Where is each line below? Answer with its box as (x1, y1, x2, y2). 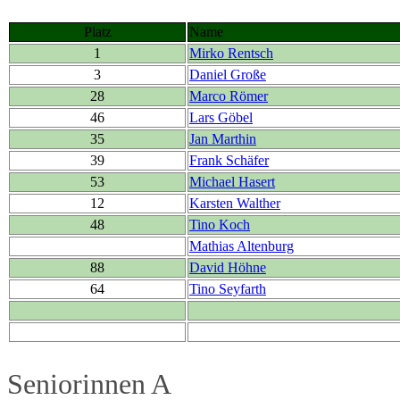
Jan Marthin (189, 130, 256, 146)
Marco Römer (189, 87, 268, 104)
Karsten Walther (189, 195, 280, 211)
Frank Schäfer (189, 152, 269, 168)
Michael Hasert (189, 173, 275, 189)
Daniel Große (189, 66, 266, 82)
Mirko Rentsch (189, 45, 273, 61)
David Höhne (189, 259, 266, 275)
